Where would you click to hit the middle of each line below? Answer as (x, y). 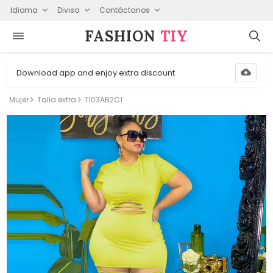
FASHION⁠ (122, 36)
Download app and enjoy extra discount (96, 73)
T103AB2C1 (104, 100)
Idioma (24, 10)
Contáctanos (124, 10)
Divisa (68, 10)
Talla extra (56, 100)
